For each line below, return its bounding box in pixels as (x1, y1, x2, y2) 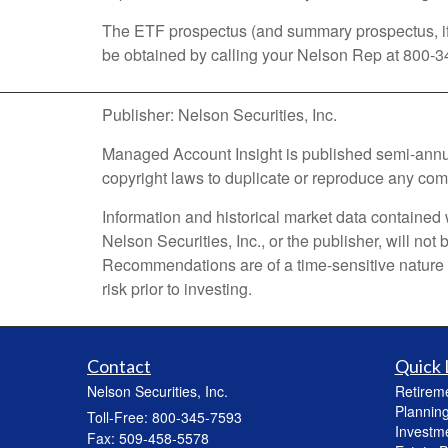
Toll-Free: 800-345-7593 (87, 407, 242, 428)
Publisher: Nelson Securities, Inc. (102, 103, 337, 127)
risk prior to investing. (102, 277, 252, 301)
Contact (87, 355, 151, 378)
